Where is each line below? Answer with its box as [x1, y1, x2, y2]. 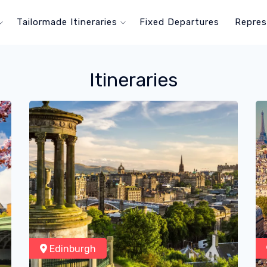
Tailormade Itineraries [17, 17, 121, 27]
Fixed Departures [139, 17, 220, 27]
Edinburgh [47, 243, 96, 254]
